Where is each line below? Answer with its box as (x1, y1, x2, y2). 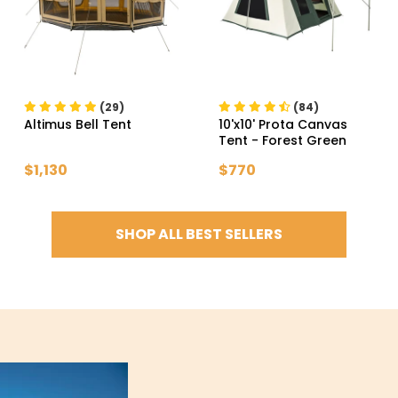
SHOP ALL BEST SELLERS (115, 223, 283, 244)
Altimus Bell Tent (23, 115, 131, 133)
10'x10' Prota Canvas (219, 115, 348, 133)
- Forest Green (251, 131, 347, 149)
